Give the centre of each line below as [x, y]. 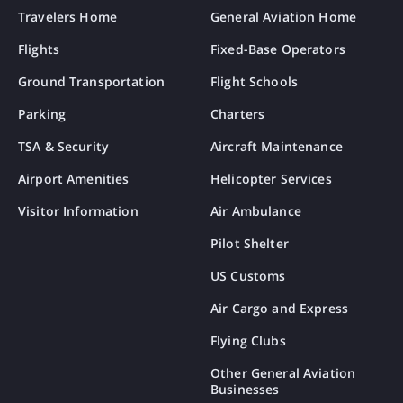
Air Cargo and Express [279, 309]
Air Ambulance [256, 211]
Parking [42, 114]
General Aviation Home [283, 17]
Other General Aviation [283, 373]
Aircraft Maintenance [277, 147]
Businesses [245, 390]
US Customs [248, 276]
